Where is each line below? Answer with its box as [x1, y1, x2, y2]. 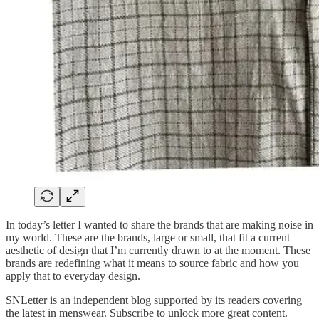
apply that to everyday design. [6, 269, 140, 282]
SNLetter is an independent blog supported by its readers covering [6, 293, 302, 306]
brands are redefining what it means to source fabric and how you [6, 256, 299, 269]
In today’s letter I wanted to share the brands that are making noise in [6, 218, 313, 231]
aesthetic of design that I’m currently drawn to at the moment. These [6, 244, 310, 256]
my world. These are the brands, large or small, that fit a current [6, 231, 290, 244]
